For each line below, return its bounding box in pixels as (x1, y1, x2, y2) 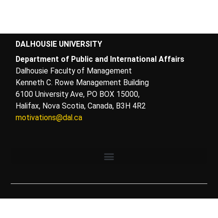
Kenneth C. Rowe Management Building (16, 78, 149, 88)
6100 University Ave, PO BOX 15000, (16, 90, 140, 99)
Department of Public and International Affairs (16, 54, 185, 64)
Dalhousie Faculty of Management (16, 66, 132, 76)
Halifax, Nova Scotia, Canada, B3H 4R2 (16, 101, 146, 111)
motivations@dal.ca (16, 113, 83, 123)
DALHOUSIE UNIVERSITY (16, 39, 103, 49)
